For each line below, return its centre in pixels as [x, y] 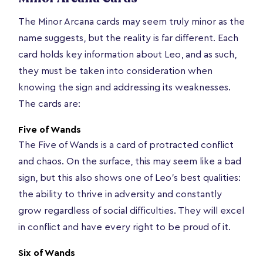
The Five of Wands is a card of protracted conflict [126, 145]
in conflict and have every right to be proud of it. [124, 227]
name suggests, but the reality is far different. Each [128, 38]
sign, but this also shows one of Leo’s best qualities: [129, 178]
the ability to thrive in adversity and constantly [120, 194]
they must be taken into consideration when [115, 71]
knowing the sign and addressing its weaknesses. [124, 87]
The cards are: [49, 104]
